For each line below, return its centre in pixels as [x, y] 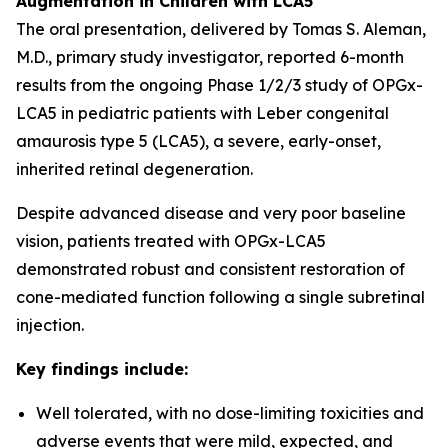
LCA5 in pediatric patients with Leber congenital [202, 113]
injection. [50, 325]
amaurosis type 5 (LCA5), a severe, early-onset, [198, 141]
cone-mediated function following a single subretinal [220, 297]
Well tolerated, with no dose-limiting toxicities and [230, 413]
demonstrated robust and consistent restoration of [210, 269]
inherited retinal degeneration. [134, 169]
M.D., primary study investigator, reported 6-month [210, 57]
